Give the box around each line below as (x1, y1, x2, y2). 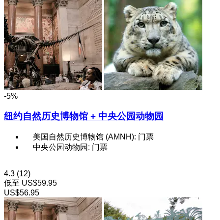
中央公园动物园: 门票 (33, 142, 108, 151)
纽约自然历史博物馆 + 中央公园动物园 (4, 111, 164, 122)
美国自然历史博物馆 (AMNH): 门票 (33, 132, 154, 141)
